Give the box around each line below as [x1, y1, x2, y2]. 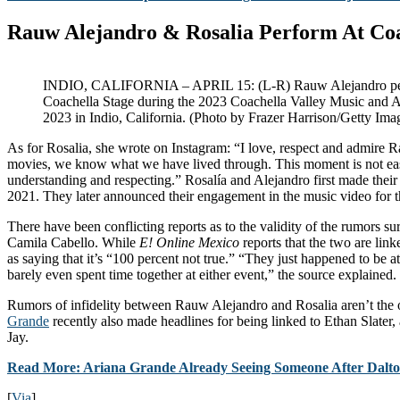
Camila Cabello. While [7, 235, 139, 251]
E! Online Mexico [139, 235, 239, 251]
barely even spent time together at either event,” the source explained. [7, 267, 396, 283]
